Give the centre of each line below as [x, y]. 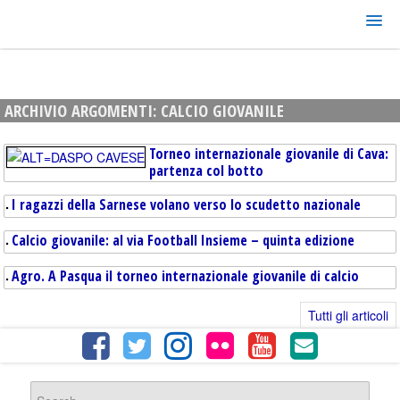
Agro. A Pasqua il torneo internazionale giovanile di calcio [185, 276]
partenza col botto [206, 171]
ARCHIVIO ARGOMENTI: [83, 110]
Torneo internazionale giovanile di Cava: [269, 154]
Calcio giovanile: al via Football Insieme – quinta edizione [183, 240]
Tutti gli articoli [348, 315]
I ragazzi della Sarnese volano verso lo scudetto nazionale [186, 204]
